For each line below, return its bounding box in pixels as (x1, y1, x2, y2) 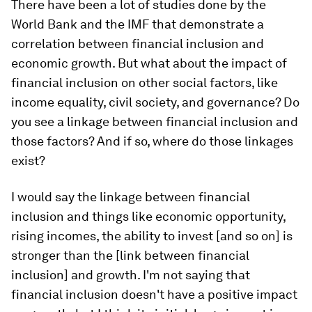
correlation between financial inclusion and (11, 36, 264, 52)
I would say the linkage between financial (11, 189, 250, 205)
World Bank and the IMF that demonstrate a (11, 17, 264, 32)
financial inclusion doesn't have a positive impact (11, 287, 297, 302)
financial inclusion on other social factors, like (11, 75, 278, 91)
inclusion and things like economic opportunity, (11, 209, 286, 224)
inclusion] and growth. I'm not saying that (11, 267, 250, 283)
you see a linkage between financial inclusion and (11, 114, 298, 130)
